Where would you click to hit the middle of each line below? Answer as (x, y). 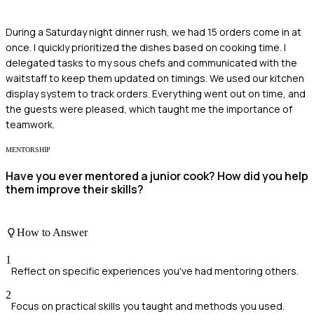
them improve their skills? (75, 190)
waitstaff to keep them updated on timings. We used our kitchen (155, 78)
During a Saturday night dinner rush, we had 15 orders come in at (153, 32)
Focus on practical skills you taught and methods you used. (148, 306)
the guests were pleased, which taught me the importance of (149, 109)
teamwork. (30, 124)
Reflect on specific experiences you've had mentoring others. (155, 271)
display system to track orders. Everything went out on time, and (156, 93)
